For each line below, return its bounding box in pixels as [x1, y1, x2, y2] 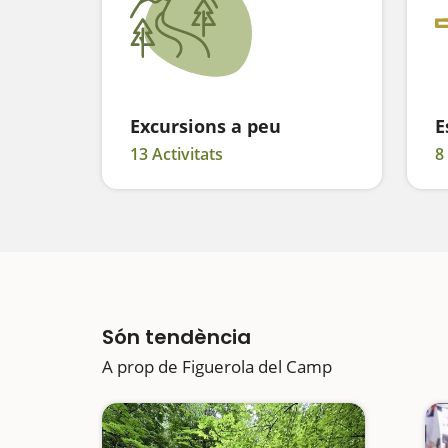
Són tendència [102, 323, 251, 351]
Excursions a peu [130, 114, 281, 138]
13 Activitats [130, 143, 223, 165]
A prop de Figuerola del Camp [102, 355, 332, 378]
